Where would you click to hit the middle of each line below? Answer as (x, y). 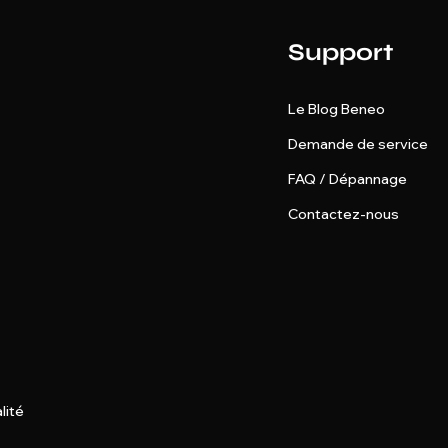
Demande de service (358, 144)
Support (340, 52)
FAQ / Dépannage (347, 179)
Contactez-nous (343, 214)
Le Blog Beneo (336, 109)
